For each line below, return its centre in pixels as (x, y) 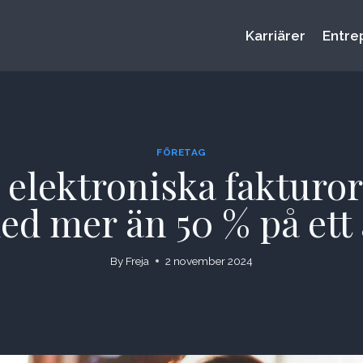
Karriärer (276, 36)
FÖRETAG (181, 152)
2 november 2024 (209, 261)
